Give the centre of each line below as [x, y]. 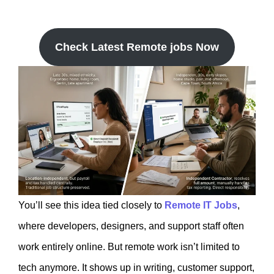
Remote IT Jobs [201, 206]
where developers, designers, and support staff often [131, 226]
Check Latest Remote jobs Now [137, 47]
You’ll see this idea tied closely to [91, 206]
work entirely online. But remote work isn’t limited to [129, 247]
